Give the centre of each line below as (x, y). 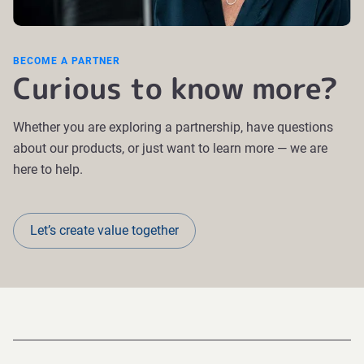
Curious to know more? (175, 88)
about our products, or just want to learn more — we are (170, 148)
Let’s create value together (104, 230)
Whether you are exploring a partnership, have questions (173, 127)
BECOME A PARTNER (67, 61)
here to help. (48, 169)
